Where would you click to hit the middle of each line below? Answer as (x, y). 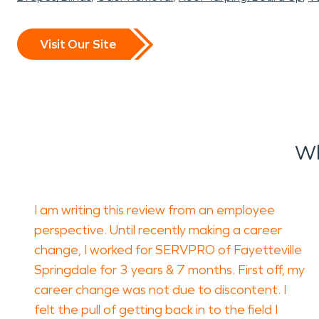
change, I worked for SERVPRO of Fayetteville (168, 250)
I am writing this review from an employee (155, 210)
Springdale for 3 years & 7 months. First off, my (169, 270)
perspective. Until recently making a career (158, 230)
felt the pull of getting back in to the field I (156, 310)
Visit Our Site (78, 44)
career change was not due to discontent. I (160, 290)
